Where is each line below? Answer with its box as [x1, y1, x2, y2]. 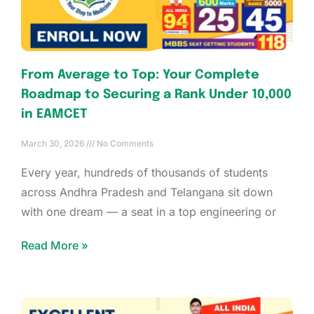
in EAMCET [21, 107, 88, 121]
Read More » [21, 238, 88, 252]
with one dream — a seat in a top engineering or [21, 204, 276, 219]
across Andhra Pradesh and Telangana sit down [21, 184, 273, 199]
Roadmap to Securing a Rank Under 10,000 [21, 88, 292, 101]
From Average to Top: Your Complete [21, 68, 259, 81]
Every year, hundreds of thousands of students [21, 165, 268, 179]
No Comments [95, 137, 153, 149]
